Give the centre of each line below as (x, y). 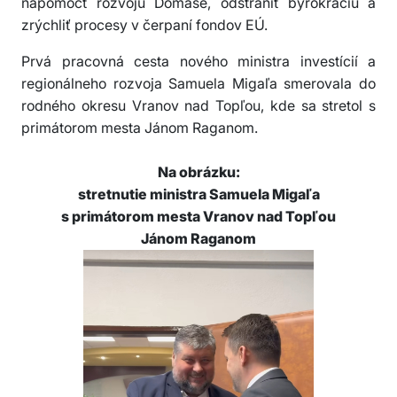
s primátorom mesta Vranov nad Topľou (198, 217)
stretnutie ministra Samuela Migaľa (198, 195)
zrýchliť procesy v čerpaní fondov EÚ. (144, 25)
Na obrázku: (198, 172)
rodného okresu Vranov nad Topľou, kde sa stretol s (198, 106)
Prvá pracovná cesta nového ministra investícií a (198, 62)
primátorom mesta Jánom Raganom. (140, 128)
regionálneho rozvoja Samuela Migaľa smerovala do (198, 84)
